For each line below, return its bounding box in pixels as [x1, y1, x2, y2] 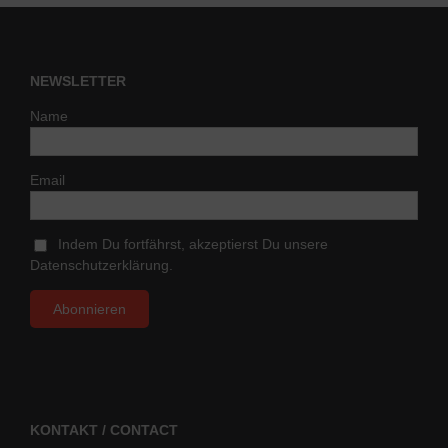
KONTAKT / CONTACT [30, 421, 178, 438]
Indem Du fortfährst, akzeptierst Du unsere [50, 235, 328, 252]
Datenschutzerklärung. [30, 256, 173, 273]
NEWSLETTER [30, 72, 126, 89]
